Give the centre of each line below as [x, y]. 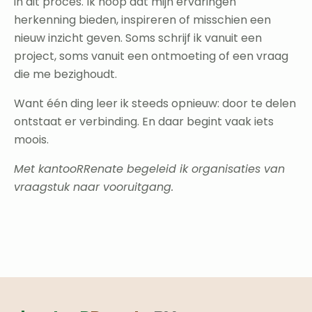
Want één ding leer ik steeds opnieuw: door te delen [155, 104]
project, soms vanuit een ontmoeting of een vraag [151, 56]
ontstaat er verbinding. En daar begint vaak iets [144, 122]
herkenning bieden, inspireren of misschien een [142, 20]
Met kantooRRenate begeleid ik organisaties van [149, 169]
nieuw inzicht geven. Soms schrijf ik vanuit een [138, 38]
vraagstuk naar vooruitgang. [94, 187]
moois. [31, 140]
